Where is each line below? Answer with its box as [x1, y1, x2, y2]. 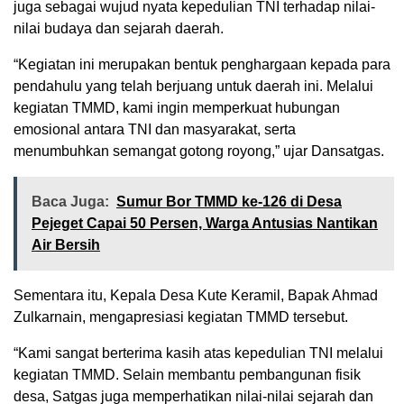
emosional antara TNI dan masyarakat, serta [14, 121, 296, 137]
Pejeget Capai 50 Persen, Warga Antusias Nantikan [32, 215, 378, 231]
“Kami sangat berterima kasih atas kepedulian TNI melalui [14, 344, 383, 361]
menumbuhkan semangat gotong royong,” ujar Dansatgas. [14, 142, 384, 159]
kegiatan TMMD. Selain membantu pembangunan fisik [14, 366, 361, 382]
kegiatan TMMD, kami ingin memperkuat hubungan [14, 99, 340, 115]
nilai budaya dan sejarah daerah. [14, 20, 224, 36]
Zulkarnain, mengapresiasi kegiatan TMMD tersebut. [14, 308, 348, 325]
